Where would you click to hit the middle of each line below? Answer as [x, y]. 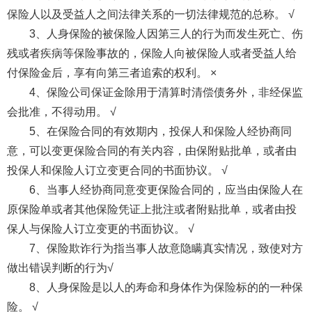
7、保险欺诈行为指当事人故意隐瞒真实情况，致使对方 [166, 248]
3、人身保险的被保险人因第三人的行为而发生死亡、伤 [166, 33]
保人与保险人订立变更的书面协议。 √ [100, 228]
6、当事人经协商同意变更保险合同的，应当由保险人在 [166, 189]
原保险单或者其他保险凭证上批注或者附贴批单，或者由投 [151, 209]
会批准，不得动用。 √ [61, 111]
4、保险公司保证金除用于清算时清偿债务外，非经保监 [166, 92]
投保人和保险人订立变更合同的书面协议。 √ [117, 170]
